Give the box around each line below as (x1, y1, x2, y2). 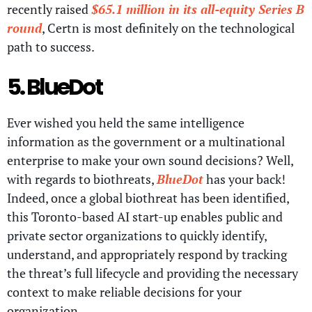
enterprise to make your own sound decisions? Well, (7, 152, 293, 169)
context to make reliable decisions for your (7, 283, 242, 301)
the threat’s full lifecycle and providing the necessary (7, 265, 298, 282)
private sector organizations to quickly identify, (7, 227, 267, 244)
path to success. (7, 38, 95, 55)
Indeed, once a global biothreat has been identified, (7, 189, 289, 207)
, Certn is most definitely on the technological (42, 19, 295, 36)
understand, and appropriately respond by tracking (7, 246, 287, 263)
